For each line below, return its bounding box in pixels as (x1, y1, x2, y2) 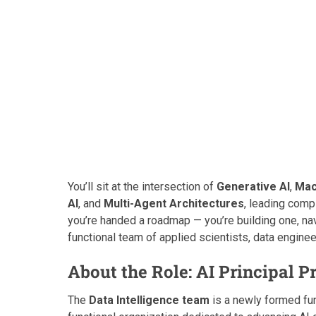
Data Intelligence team (89, 293, 209, 307)
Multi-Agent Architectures (104, 197, 244, 210)
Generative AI (217, 180, 290, 193)
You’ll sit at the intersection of (68, 180, 217, 193)
